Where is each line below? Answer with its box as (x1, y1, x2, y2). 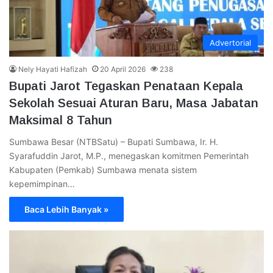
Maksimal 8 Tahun (9, 113, 112, 127)
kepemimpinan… (9, 179, 75, 190)
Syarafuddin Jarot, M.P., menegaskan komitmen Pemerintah (9, 151, 249, 161)
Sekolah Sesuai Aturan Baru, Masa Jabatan (9, 96, 258, 110)
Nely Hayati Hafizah (18, 65, 87, 74)
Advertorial (210, 38, 251, 48)
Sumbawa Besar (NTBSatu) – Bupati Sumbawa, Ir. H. (9, 136, 218, 147)
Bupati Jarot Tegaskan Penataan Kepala (9, 79, 243, 93)
